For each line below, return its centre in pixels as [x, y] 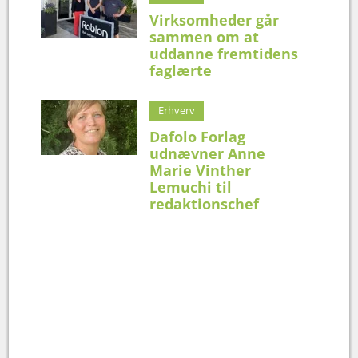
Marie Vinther [201, 170]
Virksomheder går [215, 20]
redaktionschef [205, 203]
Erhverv [177, 110]
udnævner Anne [208, 153]
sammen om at [205, 36]
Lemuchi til [191, 187]
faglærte [181, 70]
